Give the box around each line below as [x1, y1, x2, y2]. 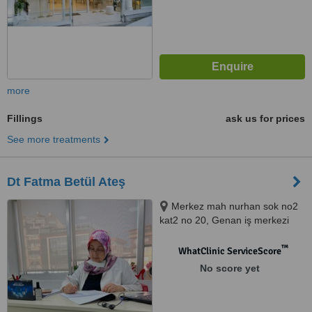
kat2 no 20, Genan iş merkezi [159, 214, 289, 226]
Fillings [7, 113, 42, 124]
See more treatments [7, 134, 100, 145]
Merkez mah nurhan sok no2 [171, 201, 298, 212]
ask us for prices [226, 113, 305, 124]
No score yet [199, 263, 260, 274]
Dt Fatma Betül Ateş [7, 175, 125, 189]
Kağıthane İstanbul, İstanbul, [159, 228, 286, 240]
